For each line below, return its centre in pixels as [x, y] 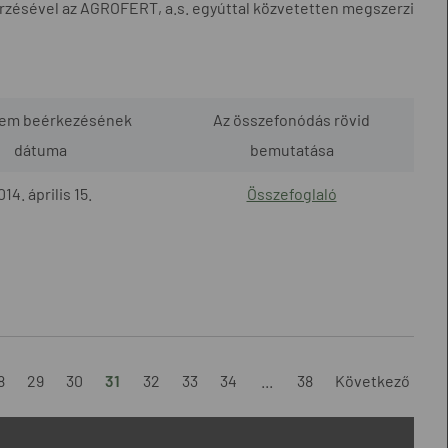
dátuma [40, 149]
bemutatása [291, 149]
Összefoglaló [291, 193]
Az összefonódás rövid [291, 119]
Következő [372, 380]
